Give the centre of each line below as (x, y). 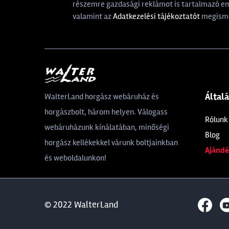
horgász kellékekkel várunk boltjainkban (111, 143)
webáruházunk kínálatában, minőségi (107, 127)
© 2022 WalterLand (81, 204)
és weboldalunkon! (75, 158)
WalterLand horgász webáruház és (102, 97)
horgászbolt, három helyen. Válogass (106, 112)
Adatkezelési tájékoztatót (156, 16)
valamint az (93, 16)
